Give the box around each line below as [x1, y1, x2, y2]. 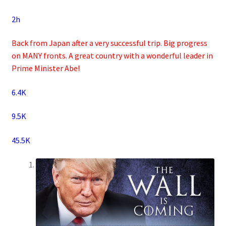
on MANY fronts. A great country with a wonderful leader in [11, 50, 213, 61]
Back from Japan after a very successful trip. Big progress [11, 38, 207, 48]
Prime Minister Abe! [11, 63, 80, 74]
